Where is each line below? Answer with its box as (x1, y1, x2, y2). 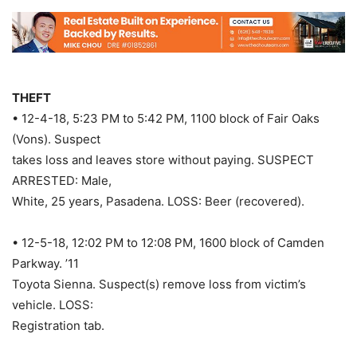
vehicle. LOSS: (12, 297, 93, 313)
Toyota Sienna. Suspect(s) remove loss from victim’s (12, 277, 306, 292)
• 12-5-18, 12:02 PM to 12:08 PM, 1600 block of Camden (12, 235, 324, 251)
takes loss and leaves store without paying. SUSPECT (12, 152, 314, 168)
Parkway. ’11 (12, 256, 79, 272)
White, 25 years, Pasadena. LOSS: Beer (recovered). (12, 194, 304, 210)
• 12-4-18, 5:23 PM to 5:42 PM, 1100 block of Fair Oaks (12, 111, 320, 127)
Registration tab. (12, 318, 104, 334)
